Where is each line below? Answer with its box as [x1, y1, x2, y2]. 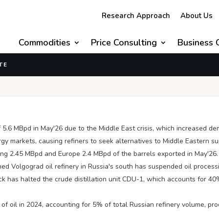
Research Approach [102, 11, 170, 21]
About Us [180, 11, 213, 21]
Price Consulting [91, 37, 157, 48]
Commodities [19, 37, 70, 48]
